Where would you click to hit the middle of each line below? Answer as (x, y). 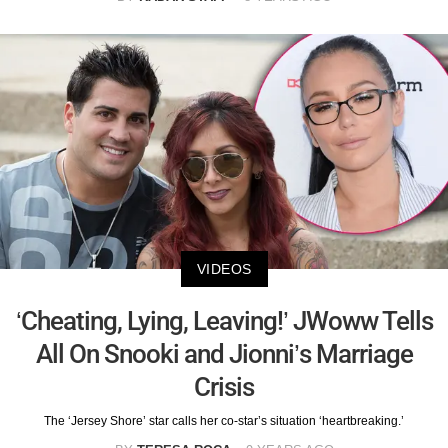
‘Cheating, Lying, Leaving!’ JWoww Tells (224, 320)
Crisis (224, 386)
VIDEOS (224, 268)
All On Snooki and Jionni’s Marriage (224, 353)
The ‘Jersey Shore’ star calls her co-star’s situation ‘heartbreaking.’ (224, 420)
